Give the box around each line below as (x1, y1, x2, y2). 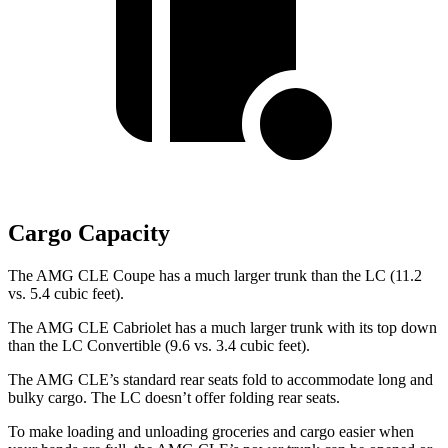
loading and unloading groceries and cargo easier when (63, 423, 414, 440)
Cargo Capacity (8, 220, 170, 247)
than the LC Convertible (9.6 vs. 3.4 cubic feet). (8, 337, 310, 354)
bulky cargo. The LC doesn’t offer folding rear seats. (8, 389, 340, 406)
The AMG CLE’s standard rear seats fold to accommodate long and (8, 371, 433, 388)
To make (8, 423, 63, 440)
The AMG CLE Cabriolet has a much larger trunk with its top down (8, 319, 437, 336)
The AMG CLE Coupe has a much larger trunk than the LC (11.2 (8, 267, 422, 284)
